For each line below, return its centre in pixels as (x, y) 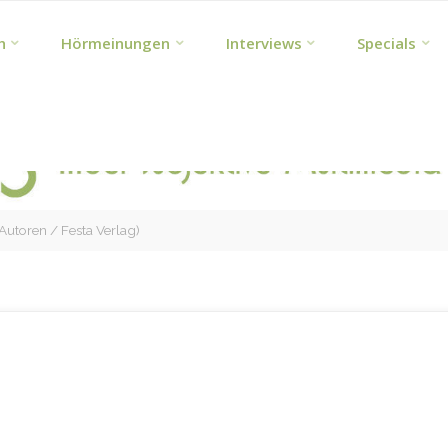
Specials (387, 43)
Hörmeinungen (116, 43)
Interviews (263, 43)
